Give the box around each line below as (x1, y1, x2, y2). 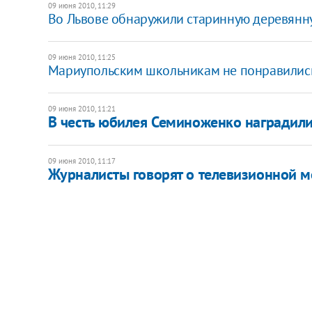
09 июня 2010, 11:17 (47, 155, 116, 166)
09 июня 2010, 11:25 (47, 52, 116, 62)
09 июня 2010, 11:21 (47, 103, 116, 114)
